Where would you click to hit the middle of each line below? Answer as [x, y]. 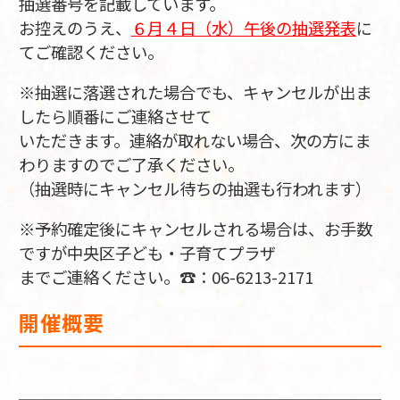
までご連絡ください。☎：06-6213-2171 [166, 277]
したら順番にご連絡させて [115, 116]
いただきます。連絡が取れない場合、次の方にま [194, 140]
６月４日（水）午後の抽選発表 [243, 27]
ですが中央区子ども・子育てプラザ [147, 253]
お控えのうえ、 [75, 27]
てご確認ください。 [91, 51]
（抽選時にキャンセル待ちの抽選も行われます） [195, 188]
